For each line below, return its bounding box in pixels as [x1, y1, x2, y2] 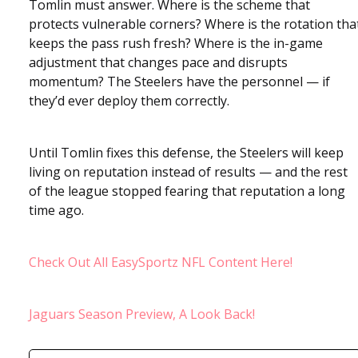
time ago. [29, 201, 84, 219]
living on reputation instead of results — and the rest [29, 162, 348, 181]
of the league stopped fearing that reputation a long [29, 181, 345, 200]
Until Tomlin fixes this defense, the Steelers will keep [29, 143, 344, 161]
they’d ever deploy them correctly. [29, 91, 229, 109]
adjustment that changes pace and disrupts [29, 53, 288, 71]
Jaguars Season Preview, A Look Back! [29, 304, 255, 323]
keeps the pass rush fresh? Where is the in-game [29, 34, 323, 52]
